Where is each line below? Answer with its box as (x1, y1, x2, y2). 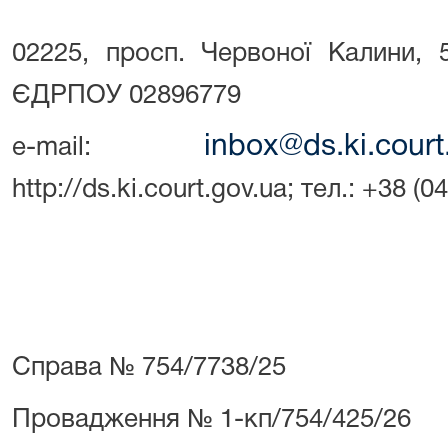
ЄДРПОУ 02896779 (12, 84, 241, 108)
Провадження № (12, 408, 220, 432)
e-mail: (12, 136, 204, 160)
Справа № (12, 356, 142, 380)
